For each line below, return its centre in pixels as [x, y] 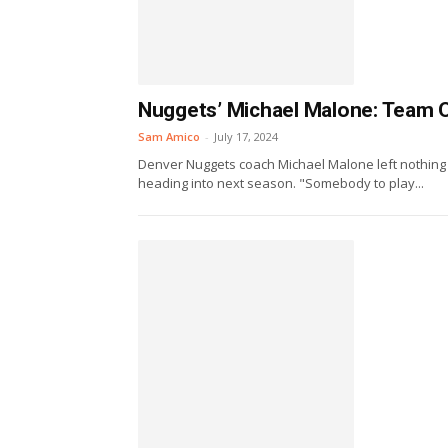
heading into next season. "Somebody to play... [281, 182]
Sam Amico [169, 136]
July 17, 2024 [246, 136]
